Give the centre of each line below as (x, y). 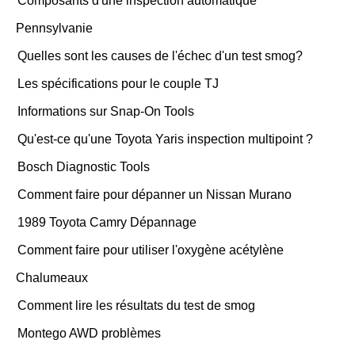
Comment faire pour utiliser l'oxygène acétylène (151, 250)
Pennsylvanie (54, 28)
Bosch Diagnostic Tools (84, 167)
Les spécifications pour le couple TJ (118, 84)
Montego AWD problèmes (89, 333)
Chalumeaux (52, 278)
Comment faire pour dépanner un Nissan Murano (155, 195)
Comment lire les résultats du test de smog (136, 305)
